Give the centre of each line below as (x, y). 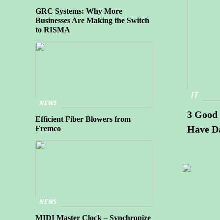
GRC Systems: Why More (79, 11)
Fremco (48, 128)
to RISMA (53, 30)
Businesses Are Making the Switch (92, 20)
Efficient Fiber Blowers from (83, 119)
